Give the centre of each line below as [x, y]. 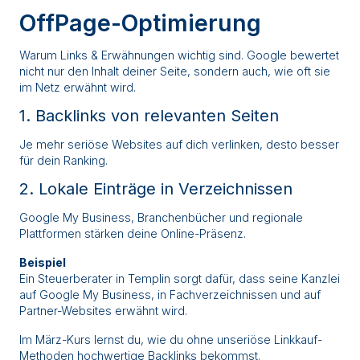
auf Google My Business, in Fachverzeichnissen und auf [170, 295]
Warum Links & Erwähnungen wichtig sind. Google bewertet [179, 55]
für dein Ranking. [63, 161]
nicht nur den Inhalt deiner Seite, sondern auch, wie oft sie [175, 72]
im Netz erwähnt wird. [78, 88]
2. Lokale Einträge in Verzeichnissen [156, 189]
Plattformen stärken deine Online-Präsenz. [133, 234]
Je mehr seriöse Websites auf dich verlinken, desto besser [179, 145]
